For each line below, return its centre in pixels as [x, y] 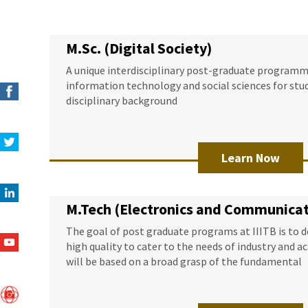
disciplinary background [122, 100]
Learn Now [251, 157]
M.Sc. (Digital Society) [139, 48]
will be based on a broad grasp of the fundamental [184, 262]
